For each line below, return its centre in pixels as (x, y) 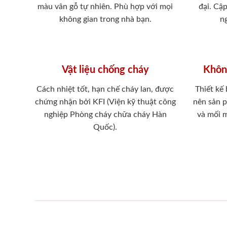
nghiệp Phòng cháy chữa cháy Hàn (105, 114)
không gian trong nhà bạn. (105, 19)
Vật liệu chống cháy (105, 70)
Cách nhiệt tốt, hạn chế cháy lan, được (105, 89)
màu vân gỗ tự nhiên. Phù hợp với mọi (105, 6)
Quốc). (105, 127)
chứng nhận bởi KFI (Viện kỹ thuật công (105, 102)
